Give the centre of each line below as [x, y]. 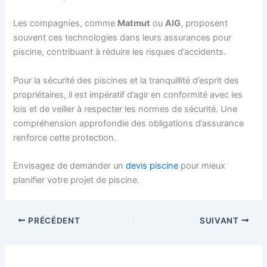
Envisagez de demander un [70, 165]
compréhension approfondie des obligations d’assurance [129, 123]
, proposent [204, 24]
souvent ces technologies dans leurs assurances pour [122, 38]
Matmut [134, 24]
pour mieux [202, 165]
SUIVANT [221, 220]
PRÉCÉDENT [53, 220]
